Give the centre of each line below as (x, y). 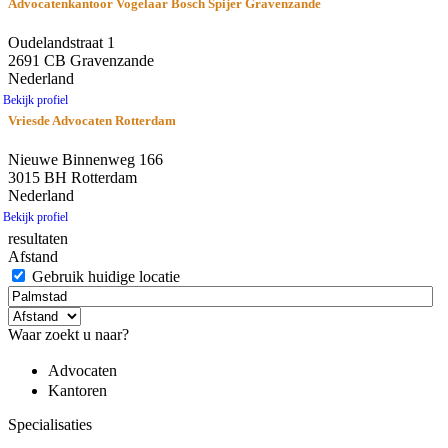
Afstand (33, 256)
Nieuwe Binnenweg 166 (85, 159)
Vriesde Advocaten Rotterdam (92, 120)
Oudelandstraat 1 (61, 42)
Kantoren (77, 390)
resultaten (38, 238)
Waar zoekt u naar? (68, 334)
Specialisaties (50, 424)
